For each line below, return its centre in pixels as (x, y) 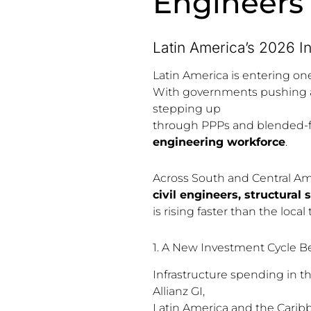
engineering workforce (219, 142)
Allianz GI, (178, 291)
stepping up (186, 108)
